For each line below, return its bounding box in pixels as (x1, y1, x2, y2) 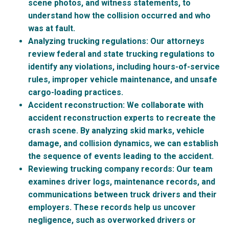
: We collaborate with (123, 100, 203, 110)
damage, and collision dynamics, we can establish (28, 138, 218, 148)
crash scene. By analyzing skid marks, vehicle (28, 125, 204, 135)
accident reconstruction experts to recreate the (28, 112, 216, 123)
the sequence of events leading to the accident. (28, 151, 214, 161)
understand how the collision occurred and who (28, 10, 211, 20)
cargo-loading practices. (28, 87, 123, 97)
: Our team (172, 164, 213, 174)
